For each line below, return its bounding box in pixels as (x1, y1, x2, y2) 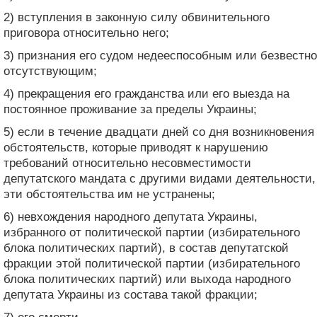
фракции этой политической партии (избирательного (4, 256, 300, 270)
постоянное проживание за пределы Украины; (4, 102, 257, 116)
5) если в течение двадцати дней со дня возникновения (4, 125, 314, 139)
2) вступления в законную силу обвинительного (4, 10, 270, 24)
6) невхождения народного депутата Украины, (4, 209, 258, 224)
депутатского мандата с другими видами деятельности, (4, 171, 316, 185)
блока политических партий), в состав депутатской (4, 241, 289, 255)
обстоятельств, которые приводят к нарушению (4, 140, 268, 154)
